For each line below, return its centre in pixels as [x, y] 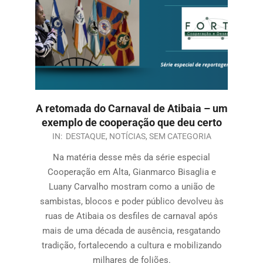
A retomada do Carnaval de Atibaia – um [131, 109]
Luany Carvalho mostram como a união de [131, 187]
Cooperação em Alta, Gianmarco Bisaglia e [131, 172]
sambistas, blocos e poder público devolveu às [131, 202]
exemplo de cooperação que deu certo [131, 123]
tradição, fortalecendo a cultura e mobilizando [131, 246]
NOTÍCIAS [127, 136]
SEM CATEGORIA [180, 136]
